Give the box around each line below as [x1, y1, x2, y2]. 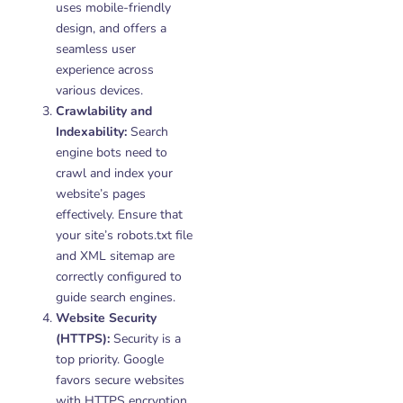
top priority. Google [56, 351, 164, 368]
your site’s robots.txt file [56, 227, 193, 244]
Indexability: [56, 123, 127, 140]
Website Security [56, 309, 157, 327]
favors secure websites [56, 372, 184, 389]
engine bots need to [56, 144, 167, 161]
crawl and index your [56, 165, 173, 182]
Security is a [110, 330, 181, 347]
